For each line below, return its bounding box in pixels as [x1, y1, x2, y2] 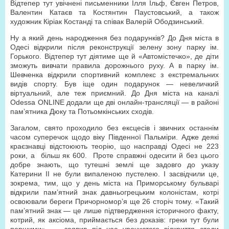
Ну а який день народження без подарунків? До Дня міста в [10, 34, 219, 42]
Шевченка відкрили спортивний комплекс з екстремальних [10, 71, 219, 79]
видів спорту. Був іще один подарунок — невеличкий [10, 80, 219, 88]
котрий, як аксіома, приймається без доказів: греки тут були [10, 216, 219, 224]
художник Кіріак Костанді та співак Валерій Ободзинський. [10, 17, 204, 26]
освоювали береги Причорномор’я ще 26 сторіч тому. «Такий [10, 197, 219, 205]
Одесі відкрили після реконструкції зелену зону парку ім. [10, 43, 219, 51]
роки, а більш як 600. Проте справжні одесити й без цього [10, 151, 219, 159]
